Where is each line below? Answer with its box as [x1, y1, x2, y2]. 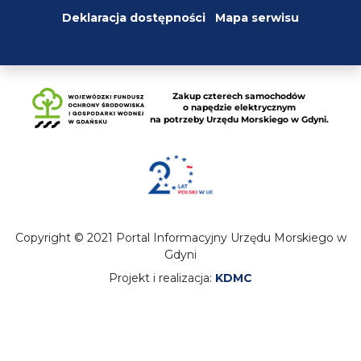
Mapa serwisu [215, 10, 299, 25]
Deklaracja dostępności [62, 10, 205, 25]
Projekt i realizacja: [109, 270, 215, 285]
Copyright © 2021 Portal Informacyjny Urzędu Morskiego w [15, 230, 346, 245]
